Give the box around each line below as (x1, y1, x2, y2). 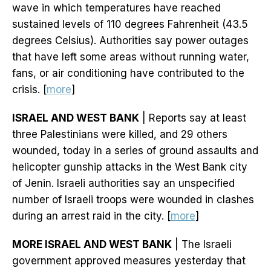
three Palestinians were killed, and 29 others (12, 128, 227, 141)
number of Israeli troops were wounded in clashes (12, 194, 254, 206)
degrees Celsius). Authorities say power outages (12, 34, 249, 47)
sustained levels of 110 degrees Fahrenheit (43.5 (12, 18, 248, 31)
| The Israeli (172, 238, 232, 251)
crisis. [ (12, 83, 47, 96)
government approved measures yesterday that (12, 255, 246, 267)
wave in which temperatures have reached (12, 2, 221, 15)
